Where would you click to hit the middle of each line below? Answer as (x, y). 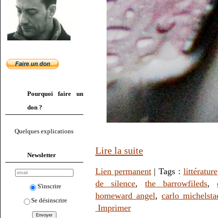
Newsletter (42, 155)
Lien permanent (123, 172)
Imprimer (113, 208)
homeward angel (125, 196)
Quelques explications (44, 131)
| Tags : (167, 172)
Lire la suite (119, 151)
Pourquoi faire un (55, 94)
